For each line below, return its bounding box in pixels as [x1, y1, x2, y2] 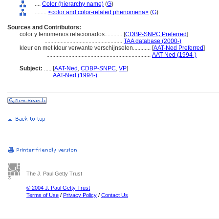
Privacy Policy [63, 192, 97, 198]
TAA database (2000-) [124, 38, 181, 44]
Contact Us [101, 192, 128, 198]
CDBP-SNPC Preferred [125, 31, 187, 38]
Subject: [20, 65, 43, 72]
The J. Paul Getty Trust [26, 171, 82, 176]
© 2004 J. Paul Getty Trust [26, 185, 90, 191]
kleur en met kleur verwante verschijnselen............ [20, 44, 152, 51]
